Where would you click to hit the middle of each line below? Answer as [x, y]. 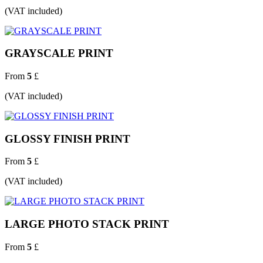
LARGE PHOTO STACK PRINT [87, 224]
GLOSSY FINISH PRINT [68, 139]
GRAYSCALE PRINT [59, 53]
